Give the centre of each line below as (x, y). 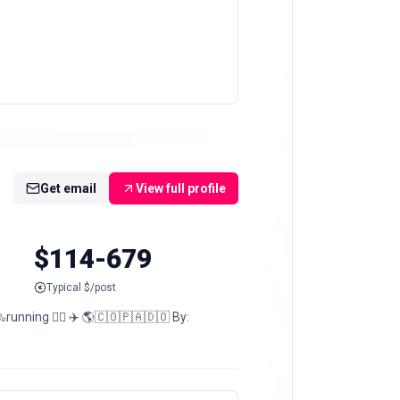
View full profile (181, 188)
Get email (68, 188)
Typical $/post (82, 288)
